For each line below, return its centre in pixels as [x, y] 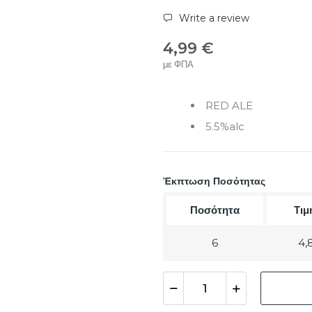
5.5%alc [225, 127]
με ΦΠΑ [178, 64]
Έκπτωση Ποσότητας [214, 181]
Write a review [213, 18]
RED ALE [229, 106]
